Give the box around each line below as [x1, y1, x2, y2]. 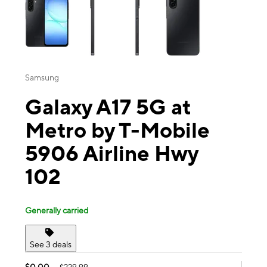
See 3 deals [30, 239, 72, 249]
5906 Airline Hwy [25, 141, 198, 166]
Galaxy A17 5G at [25, 94, 191, 120]
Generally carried [25, 205, 88, 215]
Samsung [25, 73, 59, 83]
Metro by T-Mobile [25, 117, 210, 143]
